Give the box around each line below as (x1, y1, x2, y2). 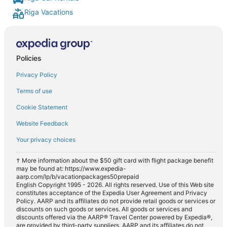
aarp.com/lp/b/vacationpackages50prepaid (16, 172, 139, 180)
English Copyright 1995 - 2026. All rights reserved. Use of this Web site (16, 180, 214, 188)
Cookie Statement (16, 103, 67, 111)
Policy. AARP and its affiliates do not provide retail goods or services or (16, 197, 215, 205)
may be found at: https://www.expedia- (16, 164, 126, 172)
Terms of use (16, 87, 52, 95)
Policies (16, 53, 42, 62)
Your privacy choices (16, 135, 75, 143)
